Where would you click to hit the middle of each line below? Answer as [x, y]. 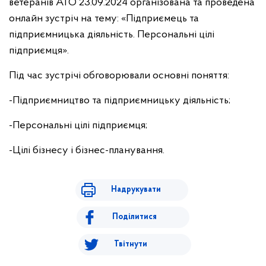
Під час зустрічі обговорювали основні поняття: [119, 76]
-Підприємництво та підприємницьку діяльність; [120, 101]
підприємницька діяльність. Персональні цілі [112, 35]
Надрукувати [136, 190]
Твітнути [130, 244]
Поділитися [134, 217]
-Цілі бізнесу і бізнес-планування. [87, 151]
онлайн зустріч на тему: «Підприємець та [104, 19]
